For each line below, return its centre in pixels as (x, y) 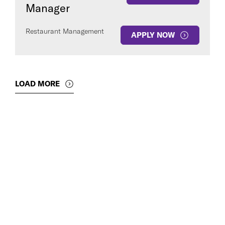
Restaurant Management (65, 31)
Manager (48, 8)
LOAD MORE (37, 83)
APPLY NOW (153, 35)
